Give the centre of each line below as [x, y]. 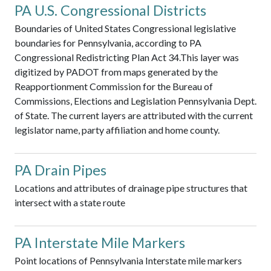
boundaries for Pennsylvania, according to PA [108, 42]
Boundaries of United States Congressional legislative [125, 28]
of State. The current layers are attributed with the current [134, 115]
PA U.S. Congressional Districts [110, 10]
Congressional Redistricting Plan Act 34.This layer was [127, 57]
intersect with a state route [70, 202]
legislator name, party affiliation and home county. [117, 129]
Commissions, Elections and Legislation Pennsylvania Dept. [135, 100]
